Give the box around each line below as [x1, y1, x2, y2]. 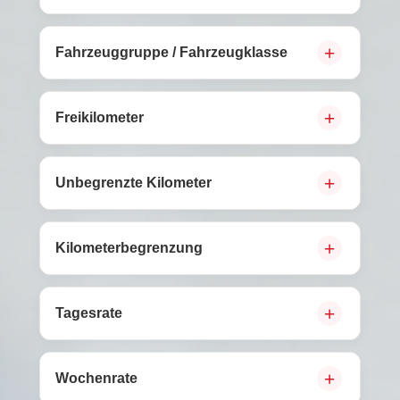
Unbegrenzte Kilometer [55, 175, 212, 190]
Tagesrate [55, 305, 122, 321]
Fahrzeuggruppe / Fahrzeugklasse [55, 45, 287, 60]
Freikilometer [55, 110, 144, 125]
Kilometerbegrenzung [55, 240, 203, 255]
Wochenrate [55, 371, 137, 386]
